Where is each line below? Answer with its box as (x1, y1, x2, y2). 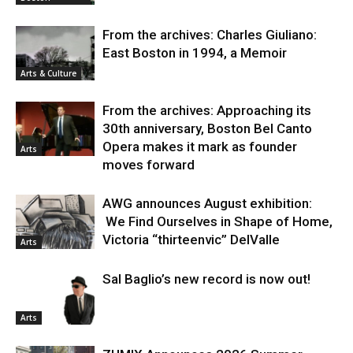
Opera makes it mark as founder (102, 139, 297, 154)
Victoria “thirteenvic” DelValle (102, 232, 280, 247)
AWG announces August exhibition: (102, 195, 312, 211)
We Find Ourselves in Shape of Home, (102, 214, 333, 229)
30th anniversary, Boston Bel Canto (102, 121, 312, 136)
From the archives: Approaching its (102, 102, 311, 118)
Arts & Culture (20, 67, 76, 79)
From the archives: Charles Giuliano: (102, 27, 317, 43)
